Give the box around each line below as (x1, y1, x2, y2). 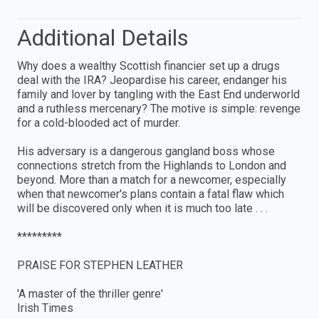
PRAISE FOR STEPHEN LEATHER (17, 258, 183, 272)
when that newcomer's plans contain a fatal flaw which (17, 187, 284, 201)
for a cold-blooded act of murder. (17, 115, 180, 130)
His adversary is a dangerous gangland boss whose (17, 144, 275, 158)
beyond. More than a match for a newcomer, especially (17, 172, 286, 187)
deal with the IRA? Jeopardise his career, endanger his (17, 73, 287, 87)
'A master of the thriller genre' (17, 286, 163, 300)
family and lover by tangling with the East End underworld (17, 87, 300, 101)
